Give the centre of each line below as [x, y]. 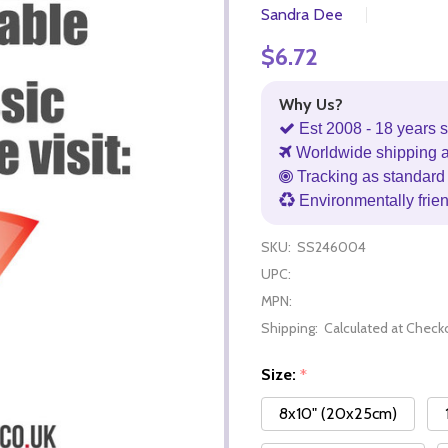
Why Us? [311, 104]
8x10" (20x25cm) [338, 414]
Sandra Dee [302, 14]
